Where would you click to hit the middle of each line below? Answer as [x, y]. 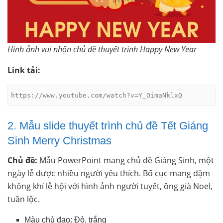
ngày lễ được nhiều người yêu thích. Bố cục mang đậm [109, 173]
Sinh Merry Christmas [59, 141]
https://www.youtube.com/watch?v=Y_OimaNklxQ [97, 95]
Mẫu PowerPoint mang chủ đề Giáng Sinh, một [126, 161]
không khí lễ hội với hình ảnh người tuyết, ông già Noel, [110, 186]
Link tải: [24, 70]
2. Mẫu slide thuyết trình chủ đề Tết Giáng [108, 126]
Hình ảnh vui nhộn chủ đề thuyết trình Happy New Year [102, 49]
